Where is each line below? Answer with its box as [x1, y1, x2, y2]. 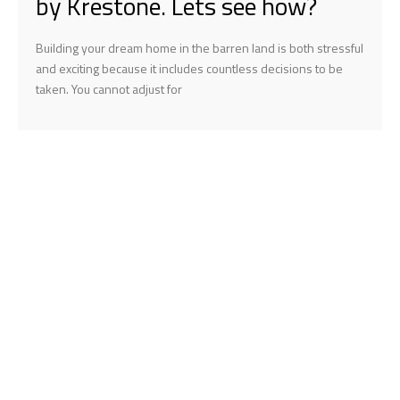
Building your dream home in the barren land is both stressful [36, 37, 363, 57]
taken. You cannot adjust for [36, 79, 182, 98]
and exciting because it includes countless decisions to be [36, 58, 343, 78]
